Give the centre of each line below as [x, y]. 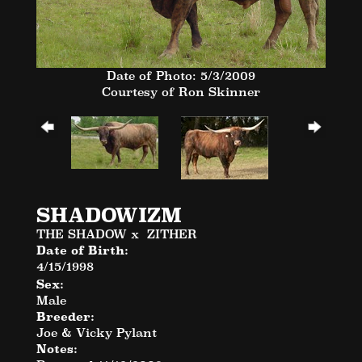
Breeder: [65, 316]
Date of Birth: [82, 250]
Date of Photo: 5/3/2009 [181, 75]
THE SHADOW [82, 234]
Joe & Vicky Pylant [97, 332]
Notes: [57, 348]
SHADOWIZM [109, 215]
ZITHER [172, 234]
